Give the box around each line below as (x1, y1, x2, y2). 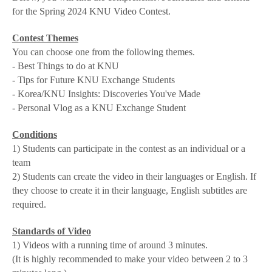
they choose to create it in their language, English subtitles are (12, 185, 247, 195)
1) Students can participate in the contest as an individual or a (12, 143, 245, 154)
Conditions (12, 129, 57, 140)
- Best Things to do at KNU (12, 61, 119, 71)
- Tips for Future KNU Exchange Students (12, 75, 175, 85)
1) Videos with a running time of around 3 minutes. (12, 240, 208, 250)
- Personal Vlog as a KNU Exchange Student (12, 103, 186, 113)
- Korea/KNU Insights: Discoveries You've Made (12, 89, 200, 99)
